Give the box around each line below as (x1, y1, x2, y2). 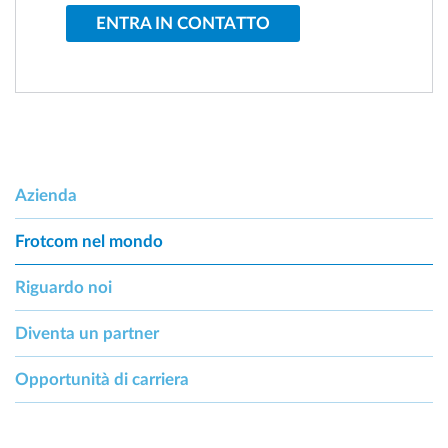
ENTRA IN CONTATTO (96, 14, 270, 32)
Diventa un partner (15, 324, 159, 342)
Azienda (15, 186, 77, 204)
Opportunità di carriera (15, 370, 189, 388)
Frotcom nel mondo (15, 232, 163, 250)
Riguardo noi (15, 278, 112, 296)
